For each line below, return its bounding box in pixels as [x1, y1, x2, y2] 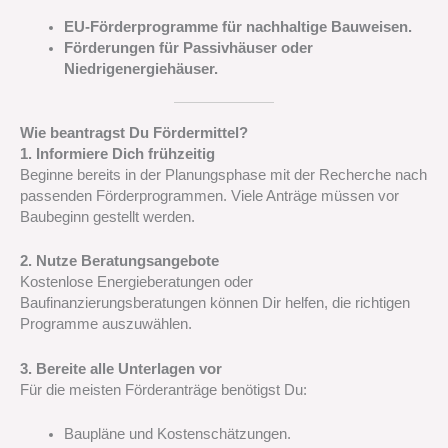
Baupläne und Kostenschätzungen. [63, 425, 291, 442]
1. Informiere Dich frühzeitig [20, 145, 215, 162]
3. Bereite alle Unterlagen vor [20, 360, 222, 377]
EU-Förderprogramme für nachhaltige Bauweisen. [63, 18, 412, 35]
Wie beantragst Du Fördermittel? [20, 124, 248, 141]
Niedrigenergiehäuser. [63, 60, 218, 77]
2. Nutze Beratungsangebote [20, 253, 219, 270]
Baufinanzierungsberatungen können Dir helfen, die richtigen [20, 295, 410, 312]
